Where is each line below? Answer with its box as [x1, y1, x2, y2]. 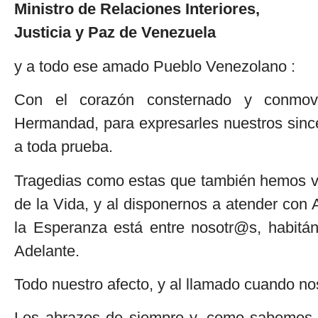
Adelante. [14, 241, 79, 260]
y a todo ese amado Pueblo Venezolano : [14, 57, 295, 75]
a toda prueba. [14, 138, 113, 156]
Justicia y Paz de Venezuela [14, 23, 216, 42]
